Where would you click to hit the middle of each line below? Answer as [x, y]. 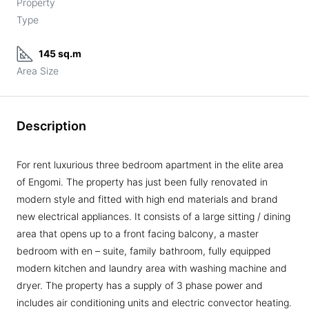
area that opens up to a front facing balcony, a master [138, 233]
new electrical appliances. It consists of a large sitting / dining [153, 216]
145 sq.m [60, 53]
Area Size [38, 71]
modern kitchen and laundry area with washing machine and [152, 268]
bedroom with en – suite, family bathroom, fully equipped [144, 251]
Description [51, 126]
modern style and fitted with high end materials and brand [147, 199]
